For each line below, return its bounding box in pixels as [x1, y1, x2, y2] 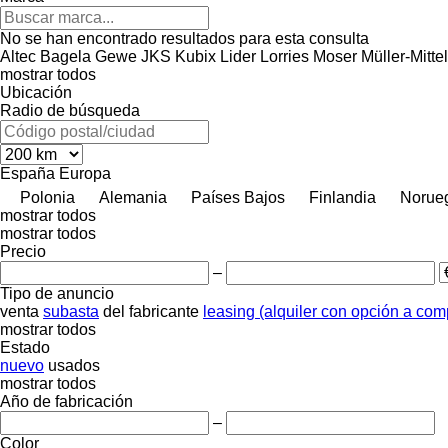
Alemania [99, 188, 167, 206]
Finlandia [309, 188, 376, 206]
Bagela [40, 47, 91, 65]
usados [48, 356, 100, 374]
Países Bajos [191, 188, 285, 206]
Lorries [260, 47, 309, 65]
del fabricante [103, 302, 199, 320]
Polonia [20, 188, 75, 206]
